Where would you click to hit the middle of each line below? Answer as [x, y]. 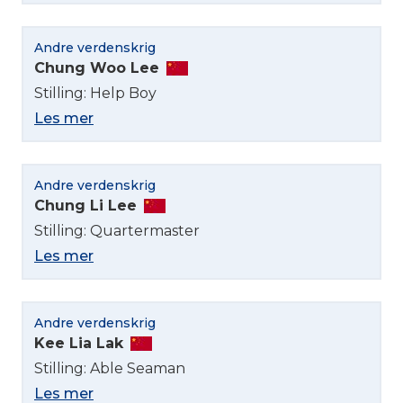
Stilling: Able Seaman [110, 368]
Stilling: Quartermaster [117, 230]
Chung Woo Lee [97, 67]
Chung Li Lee [85, 205]
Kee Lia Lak [79, 343]
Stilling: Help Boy [95, 93]
